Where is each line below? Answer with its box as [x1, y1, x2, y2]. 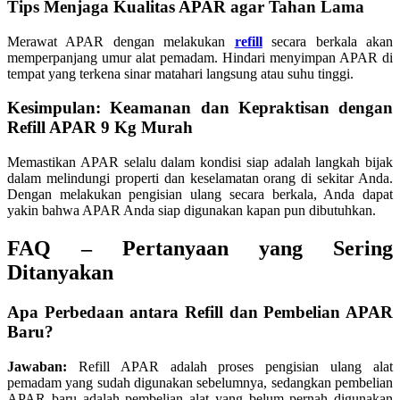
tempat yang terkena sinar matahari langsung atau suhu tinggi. [7, 65, 354, 81]
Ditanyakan [7, 261, 113, 285]
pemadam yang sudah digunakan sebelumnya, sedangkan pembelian [7, 374, 393, 390]
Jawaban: [7, 358, 67, 374]
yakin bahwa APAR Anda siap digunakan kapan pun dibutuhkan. [7, 203, 376, 219]
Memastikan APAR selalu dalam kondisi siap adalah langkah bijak [7, 154, 393, 171]
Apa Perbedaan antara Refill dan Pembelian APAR [7, 302, 393, 321]
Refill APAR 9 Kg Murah [7, 118, 193, 137]
